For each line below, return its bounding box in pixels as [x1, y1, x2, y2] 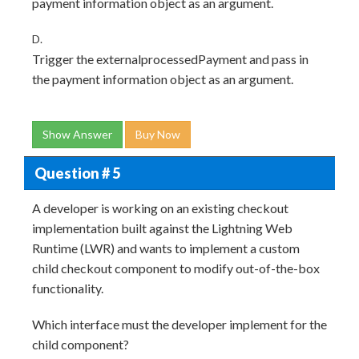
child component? [32, 337, 129, 352]
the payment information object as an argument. [32, 71, 293, 87]
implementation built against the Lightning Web [32, 220, 292, 236]
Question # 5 [34, 163, 120, 182]
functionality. [32, 280, 103, 296]
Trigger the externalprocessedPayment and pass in [32, 51, 309, 67]
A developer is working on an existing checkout [32, 200, 288, 216]
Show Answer [42, 127, 112, 141]
